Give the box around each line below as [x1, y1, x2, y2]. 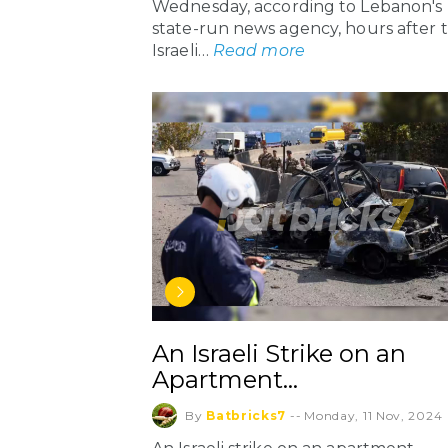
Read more [212, 41, 305, 61]
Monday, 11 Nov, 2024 [304, 408, 443, 424]
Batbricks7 [206, 408, 287, 424]
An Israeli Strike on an [152, 339, 406, 369]
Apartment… [152, 365, 298, 395]
